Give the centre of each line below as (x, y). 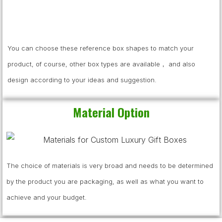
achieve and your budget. (47, 197)
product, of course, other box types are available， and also (101, 64)
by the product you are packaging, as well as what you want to (105, 181)
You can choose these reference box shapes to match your (101, 48)
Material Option (111, 112)
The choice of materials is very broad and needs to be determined (110, 165)
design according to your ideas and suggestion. (82, 80)
